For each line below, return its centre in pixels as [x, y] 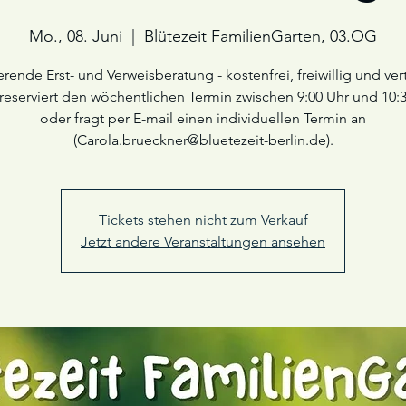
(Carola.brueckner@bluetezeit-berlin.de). [203, 140]
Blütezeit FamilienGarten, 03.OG [261, 36]
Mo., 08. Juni [76, 36]
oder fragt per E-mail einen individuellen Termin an [203, 118]
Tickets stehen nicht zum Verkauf [203, 220]
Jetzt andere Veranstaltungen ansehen [203, 242]
